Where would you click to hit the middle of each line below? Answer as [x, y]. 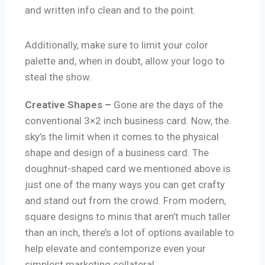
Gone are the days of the [168, 105]
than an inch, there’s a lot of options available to [130, 233]
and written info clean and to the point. [110, 10]
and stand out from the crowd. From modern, [125, 201]
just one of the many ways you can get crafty [125, 185]
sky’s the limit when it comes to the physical [122, 137]
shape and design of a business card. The [117, 153]
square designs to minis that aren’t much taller [128, 217]
